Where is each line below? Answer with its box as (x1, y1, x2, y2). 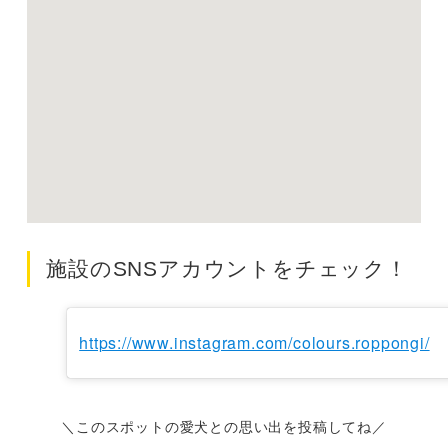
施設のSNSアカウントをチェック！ (46, 257, 408, 281)
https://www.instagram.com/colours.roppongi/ (79, 331, 430, 355)
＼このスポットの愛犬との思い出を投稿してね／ (61, 416, 387, 437)
